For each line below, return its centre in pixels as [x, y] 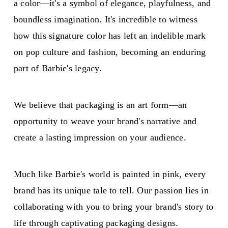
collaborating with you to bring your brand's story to [114, 206]
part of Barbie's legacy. [58, 68]
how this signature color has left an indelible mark [110, 35]
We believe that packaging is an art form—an [101, 105]
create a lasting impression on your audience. [100, 137]
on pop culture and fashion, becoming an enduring [110, 52]
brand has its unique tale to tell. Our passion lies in [111, 190]
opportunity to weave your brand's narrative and [105, 121]
